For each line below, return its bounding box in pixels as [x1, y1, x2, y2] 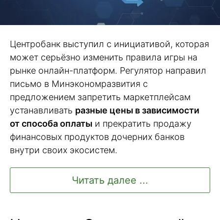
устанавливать [10, 105, 75, 116]
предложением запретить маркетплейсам [10, 92, 191, 103]
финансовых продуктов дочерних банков [10, 132, 185, 142]
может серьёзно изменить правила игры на [10, 52, 197, 63]
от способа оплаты [10, 118, 92, 129]
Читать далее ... [72, 174, 148, 186]
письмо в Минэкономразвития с [10, 79, 148, 89]
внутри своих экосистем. [10, 145, 117, 156]
